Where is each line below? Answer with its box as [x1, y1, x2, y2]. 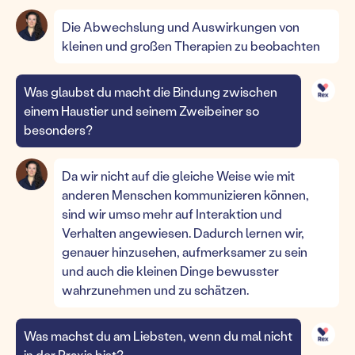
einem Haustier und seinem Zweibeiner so [24, 102, 259, 119]
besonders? [24, 121, 93, 138]
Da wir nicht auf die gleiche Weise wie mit [62, 167, 295, 184]
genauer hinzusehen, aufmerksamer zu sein [62, 243, 307, 260]
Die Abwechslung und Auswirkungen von [62, 18, 300, 35]
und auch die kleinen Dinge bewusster [62, 262, 279, 279]
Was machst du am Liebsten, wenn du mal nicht [24, 327, 292, 344]
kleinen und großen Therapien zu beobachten [62, 37, 320, 54]
